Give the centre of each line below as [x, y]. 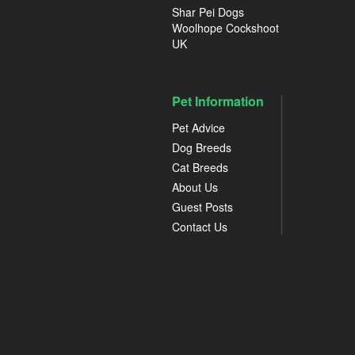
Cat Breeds [200, 167]
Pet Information [218, 101]
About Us [195, 187]
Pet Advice [198, 128]
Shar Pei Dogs [208, 12]
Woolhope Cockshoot [225, 28]
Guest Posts [202, 207]
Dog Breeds [202, 147]
